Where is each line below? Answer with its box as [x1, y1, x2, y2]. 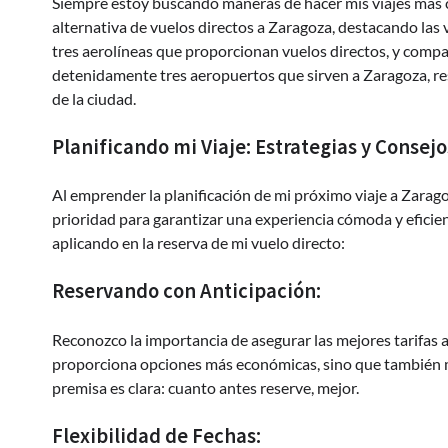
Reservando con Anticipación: [52, 278, 321, 305]
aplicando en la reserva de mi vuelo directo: [52, 233, 345, 253]
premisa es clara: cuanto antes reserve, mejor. [52, 378, 359, 398]
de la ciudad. [52, 88, 136, 108]
